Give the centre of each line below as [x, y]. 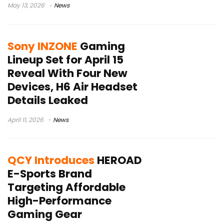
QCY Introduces [51, 160]
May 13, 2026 [26, 5]
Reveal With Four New [67, 73]
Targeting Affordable [66, 187]
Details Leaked [48, 100]
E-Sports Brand [50, 174]
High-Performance [59, 201]
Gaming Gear [45, 214]
